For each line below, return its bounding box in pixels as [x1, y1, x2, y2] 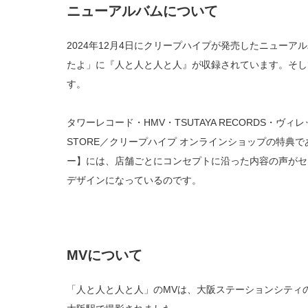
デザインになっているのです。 [67, 174, 201, 186]
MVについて [67, 247, 142, 263]
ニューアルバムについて [67, 3, 218, 19]
